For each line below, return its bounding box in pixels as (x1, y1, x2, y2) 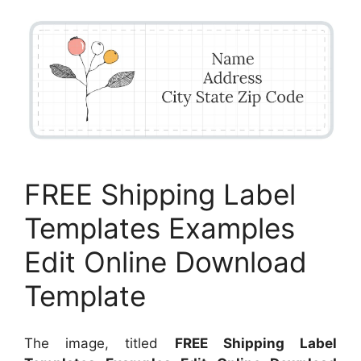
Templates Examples (24, 211, 295, 246)
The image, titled (24, 334, 175, 351)
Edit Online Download (24, 245, 307, 280)
